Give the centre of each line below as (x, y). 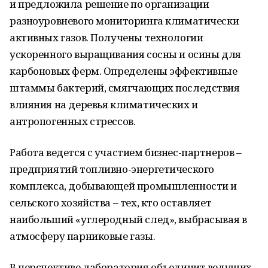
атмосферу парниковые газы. (83, 236)
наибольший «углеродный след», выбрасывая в (128, 219)
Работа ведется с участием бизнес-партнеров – (126, 152)
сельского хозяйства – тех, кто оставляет (111, 202)
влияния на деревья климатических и (104, 104)
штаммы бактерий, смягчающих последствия (125, 88)
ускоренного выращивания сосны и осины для (125, 54)
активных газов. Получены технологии (106, 37)
